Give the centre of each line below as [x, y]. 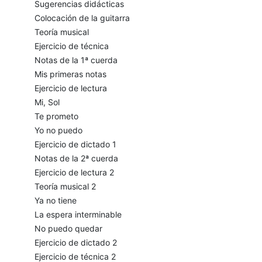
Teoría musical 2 [65, 187]
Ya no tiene [55, 201]
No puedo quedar [68, 229]
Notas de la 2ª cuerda [76, 158]
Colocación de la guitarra [82, 18]
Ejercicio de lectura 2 [74, 173]
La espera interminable [78, 215]
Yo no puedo [58, 130]
